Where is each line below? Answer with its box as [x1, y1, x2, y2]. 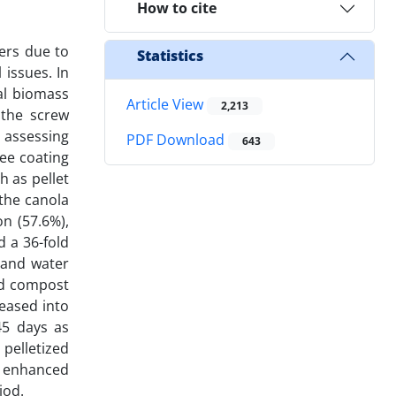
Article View [126, 94, 207, 114]
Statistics [137, 46, 203, 66]
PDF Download [126, 130, 228, 150]
